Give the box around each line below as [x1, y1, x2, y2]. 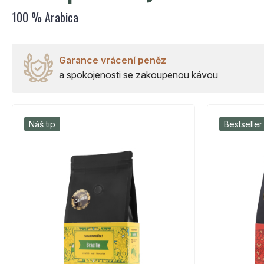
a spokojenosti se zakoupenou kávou [59, 68, 218, 81]
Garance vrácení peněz [59, 54, 166, 66]
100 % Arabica [12, 8, 78, 26]
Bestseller [224, 118, 262, 129]
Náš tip [29, 118, 55, 129]
